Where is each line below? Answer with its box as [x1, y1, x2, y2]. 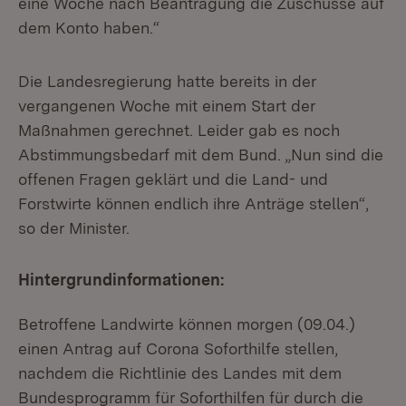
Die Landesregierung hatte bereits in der [18, 72, 316, 91]
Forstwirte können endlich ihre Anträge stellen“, [18, 194, 369, 213]
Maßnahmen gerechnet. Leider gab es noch [18, 121, 340, 140]
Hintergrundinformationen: [18, 270, 224, 289]
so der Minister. [18, 218, 130, 237]
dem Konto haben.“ [18, 18, 159, 37]
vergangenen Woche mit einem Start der [18, 96, 315, 115]
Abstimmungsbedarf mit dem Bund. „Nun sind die [18, 145, 383, 164]
